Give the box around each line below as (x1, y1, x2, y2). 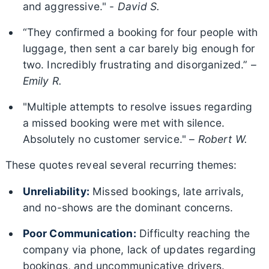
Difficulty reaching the (136, 226, 250, 240)
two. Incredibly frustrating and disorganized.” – (22, 58, 256, 71)
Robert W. (198, 132, 248, 145)
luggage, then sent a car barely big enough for (22, 41, 255, 55)
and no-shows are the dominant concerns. (22, 201, 234, 214)
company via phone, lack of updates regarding (22, 243, 256, 256)
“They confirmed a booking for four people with (22, 25, 258, 38)
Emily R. (22, 74, 62, 87)
